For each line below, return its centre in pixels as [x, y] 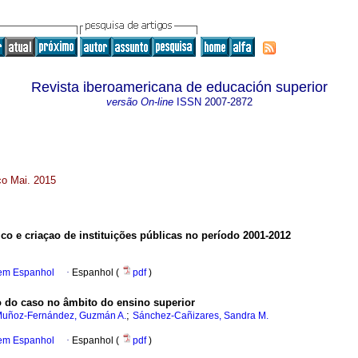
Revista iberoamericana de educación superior [179, 87]
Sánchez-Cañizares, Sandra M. [201, 316]
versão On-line [139, 102]
